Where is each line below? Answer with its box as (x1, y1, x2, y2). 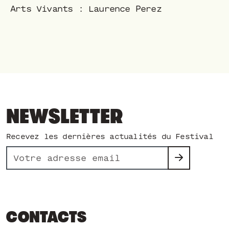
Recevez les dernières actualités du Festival (6, 133, 213, 140)
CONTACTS (6, 208, 86, 226)
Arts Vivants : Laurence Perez (10, 5, 162, 13)
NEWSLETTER (6, 105, 123, 128)
